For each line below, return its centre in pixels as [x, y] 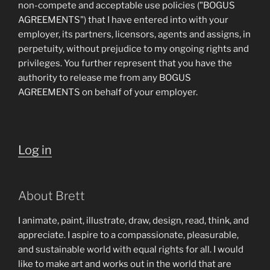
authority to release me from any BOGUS [105, 78]
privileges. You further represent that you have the [125, 63]
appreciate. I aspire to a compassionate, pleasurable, [128, 235]
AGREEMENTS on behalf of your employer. [108, 92]
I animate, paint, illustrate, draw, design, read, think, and [133, 220]
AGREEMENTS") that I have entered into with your [123, 20]
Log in [35, 150]
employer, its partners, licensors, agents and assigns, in [134, 34]
